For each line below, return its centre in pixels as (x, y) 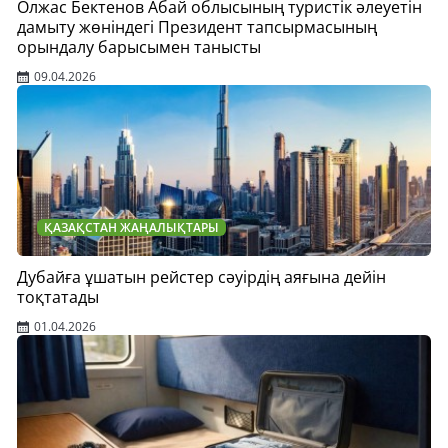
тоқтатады (58, 297)
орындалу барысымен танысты (139, 47)
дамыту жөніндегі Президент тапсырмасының (197, 27)
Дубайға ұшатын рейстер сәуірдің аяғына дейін (201, 277)
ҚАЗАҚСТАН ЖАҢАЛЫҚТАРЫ (131, 228)
